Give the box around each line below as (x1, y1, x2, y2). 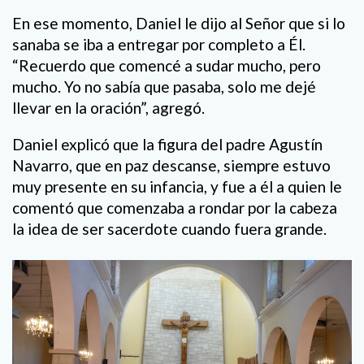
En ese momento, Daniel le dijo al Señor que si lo (12, 14, 345, 33)
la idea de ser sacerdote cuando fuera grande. (12, 219, 327, 239)
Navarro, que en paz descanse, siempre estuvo (12, 156, 331, 175)
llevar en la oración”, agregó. (12, 98, 205, 118)
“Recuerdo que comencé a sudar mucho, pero (12, 56, 321, 76)
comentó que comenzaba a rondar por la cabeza (12, 198, 337, 218)
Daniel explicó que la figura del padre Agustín (12, 135, 323, 154)
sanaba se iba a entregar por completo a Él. (12, 35, 305, 54)
